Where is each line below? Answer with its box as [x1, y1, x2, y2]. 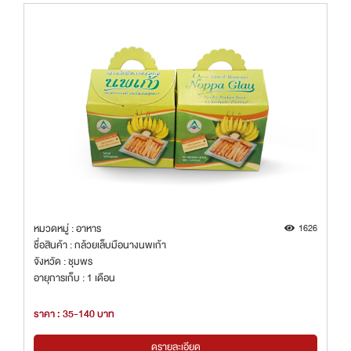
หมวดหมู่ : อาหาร [34, 219, 101, 237]
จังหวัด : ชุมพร [34, 252, 92, 270]
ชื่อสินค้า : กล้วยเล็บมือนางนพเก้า [34, 236, 166, 253]
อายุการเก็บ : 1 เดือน [34, 269, 115, 286]
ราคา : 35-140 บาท [34, 306, 114, 324]
